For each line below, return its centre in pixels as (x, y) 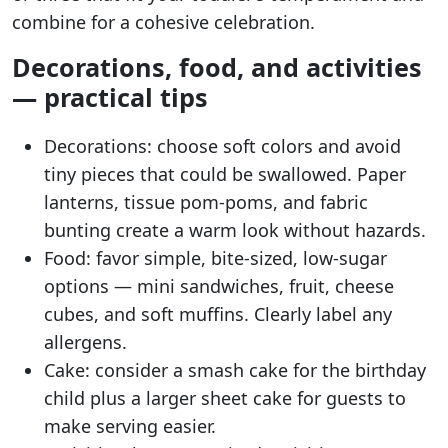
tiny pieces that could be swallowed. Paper (225, 174)
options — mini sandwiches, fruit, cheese (219, 286)
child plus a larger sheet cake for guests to (225, 398)
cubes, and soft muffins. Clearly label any (218, 314)
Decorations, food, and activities (217, 67)
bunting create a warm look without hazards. (235, 230)
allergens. (85, 342)
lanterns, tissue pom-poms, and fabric (206, 202)
